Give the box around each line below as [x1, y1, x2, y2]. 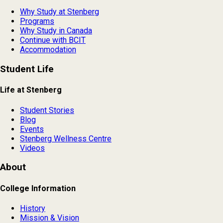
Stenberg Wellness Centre [20, 133, 111, 143]
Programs [20, 16, 54, 26]
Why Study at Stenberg [20, 7, 99, 17]
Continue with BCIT [20, 35, 86, 45]
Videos [20, 143, 45, 153]
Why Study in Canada [20, 26, 92, 36]
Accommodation [20, 45, 76, 55]
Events [20, 124, 44, 134]
